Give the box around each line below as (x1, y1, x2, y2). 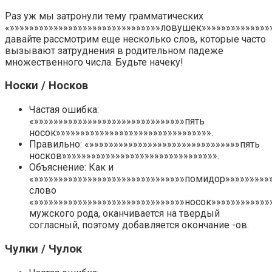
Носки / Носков (5, 79, 88, 93)
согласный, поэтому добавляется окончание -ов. (29, 219, 249, 231)
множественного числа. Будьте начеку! (5, 56, 183, 68)
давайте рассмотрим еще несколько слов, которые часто (5, 33, 266, 45)
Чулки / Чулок (5, 242, 82, 256)
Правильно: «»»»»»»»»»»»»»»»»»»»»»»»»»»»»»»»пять (29, 138, 260, 151)
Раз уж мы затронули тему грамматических (5, 10, 203, 22)
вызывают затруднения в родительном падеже (5, 44, 223, 56)
